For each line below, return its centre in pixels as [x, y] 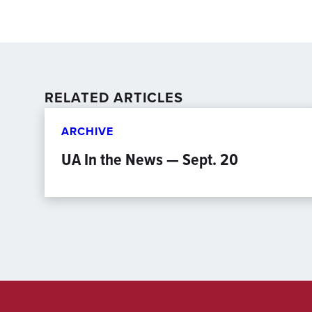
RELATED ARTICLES [114, 97]
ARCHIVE [87, 131]
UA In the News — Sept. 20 [150, 159]
